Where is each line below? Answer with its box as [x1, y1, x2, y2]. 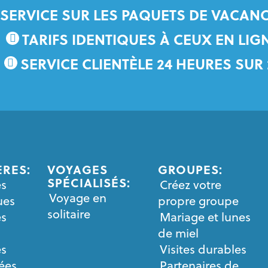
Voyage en [49, 189, 107, 206]
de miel [158, 224, 199, 242]
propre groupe [158, 192, 239, 209]
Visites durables [160, 240, 247, 258]
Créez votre [160, 176, 222, 193]
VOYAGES [47, 160, 108, 178]
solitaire [47, 205, 91, 223]
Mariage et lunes [160, 208, 251, 226]
